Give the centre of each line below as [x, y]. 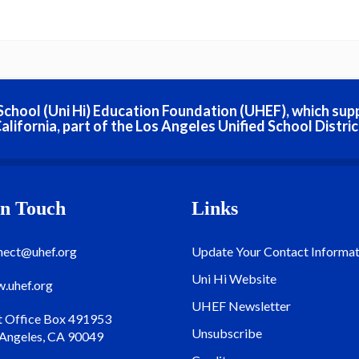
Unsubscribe [227, 333]
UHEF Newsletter [241, 306]
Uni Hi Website [234, 278]
